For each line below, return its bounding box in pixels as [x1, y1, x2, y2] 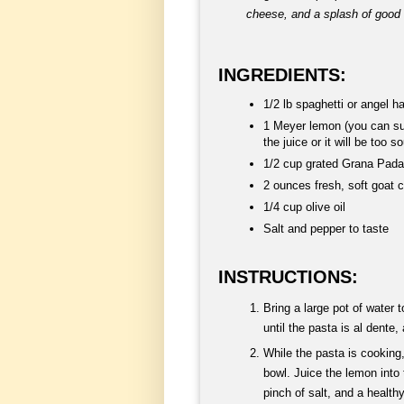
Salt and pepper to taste [263, 221, 389, 235]
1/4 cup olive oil [263, 199, 345, 214]
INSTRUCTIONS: [218, 266, 358, 287]
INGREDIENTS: [218, 64, 346, 85]
